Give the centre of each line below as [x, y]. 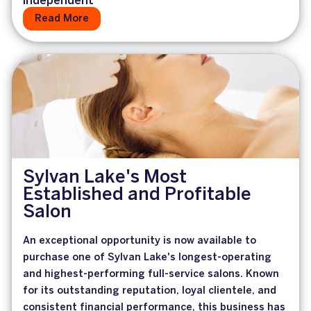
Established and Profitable [137, 195]
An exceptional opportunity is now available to [140, 241]
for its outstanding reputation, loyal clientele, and [150, 291]
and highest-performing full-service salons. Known [151, 275]
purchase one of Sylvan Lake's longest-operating [147, 258]
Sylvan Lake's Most [105, 178]
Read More [62, 19]
